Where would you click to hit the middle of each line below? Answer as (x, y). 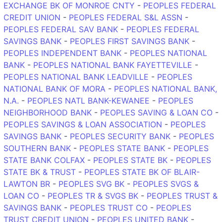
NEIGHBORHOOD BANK (48, 112)
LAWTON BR (27, 184)
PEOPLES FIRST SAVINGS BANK (130, 41)
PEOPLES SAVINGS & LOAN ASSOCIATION (83, 124)
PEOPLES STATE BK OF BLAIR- (142, 172)
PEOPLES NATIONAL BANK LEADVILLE (76, 77)
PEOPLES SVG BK (91, 184)
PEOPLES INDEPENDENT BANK (62, 53)
